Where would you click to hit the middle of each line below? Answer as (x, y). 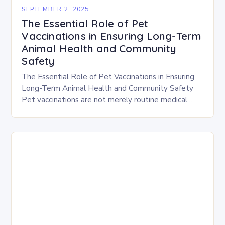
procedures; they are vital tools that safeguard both (112, 111)
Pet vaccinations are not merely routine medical (105, 100)
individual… (40, 123)
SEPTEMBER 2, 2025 (55, 9)
